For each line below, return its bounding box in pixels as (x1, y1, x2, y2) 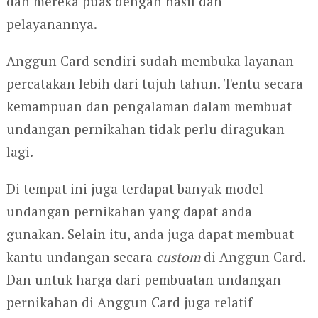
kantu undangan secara (6, 248, 156, 266)
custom (155, 248, 200, 266)
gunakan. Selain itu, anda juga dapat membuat (6, 225, 294, 243)
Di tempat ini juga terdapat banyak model (6, 180, 263, 198)
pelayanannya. (6, 15, 97, 33)
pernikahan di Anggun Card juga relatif (6, 293, 253, 312)
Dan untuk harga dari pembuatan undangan (6, 270, 281, 289)
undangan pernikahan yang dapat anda (6, 202, 252, 221)
